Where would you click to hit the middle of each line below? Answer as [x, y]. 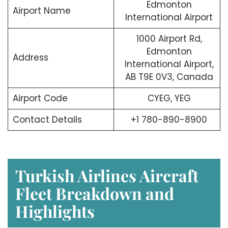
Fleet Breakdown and [95, 193]
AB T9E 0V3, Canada [169, 77]
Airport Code [40, 98]
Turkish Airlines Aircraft [107, 176]
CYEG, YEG [169, 98]
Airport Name [41, 10]
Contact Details [47, 119]
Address [30, 57]
